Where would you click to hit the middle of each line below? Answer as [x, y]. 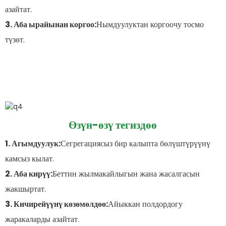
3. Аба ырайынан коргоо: [50, 25]
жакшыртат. [25, 189]
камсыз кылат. [29, 158]
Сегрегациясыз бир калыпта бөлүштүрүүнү [135, 143]
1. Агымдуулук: [33, 143]
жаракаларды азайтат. [42, 219]
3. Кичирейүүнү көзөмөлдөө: [56, 204]
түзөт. [15, 40]
